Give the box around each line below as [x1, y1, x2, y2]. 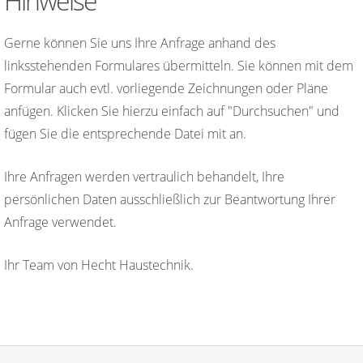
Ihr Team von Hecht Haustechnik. [4, 255, 194, 274]
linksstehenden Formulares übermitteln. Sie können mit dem [4, 56, 353, 75]
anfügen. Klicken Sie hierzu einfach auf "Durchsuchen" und [4, 101, 340, 120]
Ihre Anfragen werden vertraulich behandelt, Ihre [4, 167, 284, 186]
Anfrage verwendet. [4, 212, 117, 231]
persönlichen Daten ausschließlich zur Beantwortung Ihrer [4, 190, 335, 208]
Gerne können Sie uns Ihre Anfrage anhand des [4, 33, 275, 52]
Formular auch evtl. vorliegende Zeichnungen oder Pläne [4, 79, 328, 97]
